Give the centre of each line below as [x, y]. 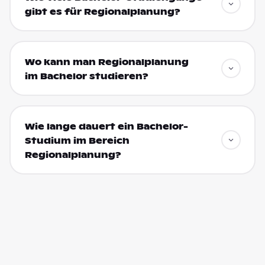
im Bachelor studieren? [86, 76]
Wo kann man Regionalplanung [106, 62]
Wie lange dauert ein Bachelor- [106, 126]
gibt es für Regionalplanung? [102, 12]
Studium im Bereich [77, 140]
